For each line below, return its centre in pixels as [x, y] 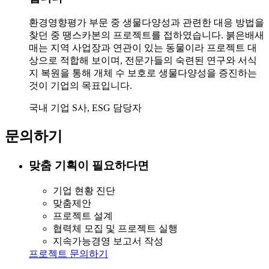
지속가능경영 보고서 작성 [108, 241]
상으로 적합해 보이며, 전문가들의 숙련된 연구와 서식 [143, 61]
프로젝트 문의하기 [68, 253]
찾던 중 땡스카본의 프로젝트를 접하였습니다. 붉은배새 [147, 35]
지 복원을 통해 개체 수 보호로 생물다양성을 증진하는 [143, 73]
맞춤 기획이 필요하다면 [89, 166]
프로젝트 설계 [83, 216]
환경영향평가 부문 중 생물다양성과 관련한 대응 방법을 [147, 23]
